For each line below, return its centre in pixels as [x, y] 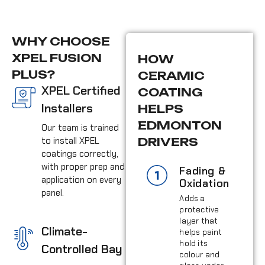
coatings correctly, [80, 153]
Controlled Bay [82, 249]
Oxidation [204, 183]
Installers [67, 108]
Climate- [64, 231]
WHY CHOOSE [61, 41]
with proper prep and [83, 167]
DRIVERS [168, 142]
